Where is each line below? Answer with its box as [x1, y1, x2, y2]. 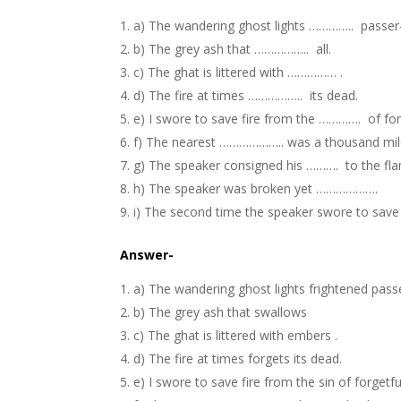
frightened [309, 280, 369, 298]
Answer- [120, 246, 175, 264]
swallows [254, 303, 308, 321]
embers [287, 327, 332, 345]
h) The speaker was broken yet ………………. [133, 180, 379, 198]
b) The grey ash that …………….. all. [133, 40, 332, 58]
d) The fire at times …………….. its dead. [133, 87, 359, 105]
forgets [248, 350, 291, 368]
